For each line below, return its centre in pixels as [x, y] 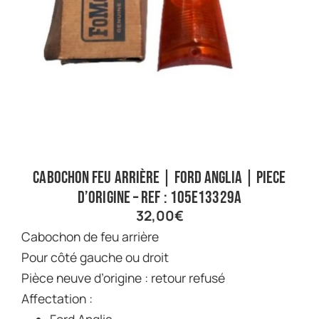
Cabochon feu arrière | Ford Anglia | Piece [159, 177]
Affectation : [57, 298]
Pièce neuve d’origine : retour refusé [123, 277]
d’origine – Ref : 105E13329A [159, 197]
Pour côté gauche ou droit [95, 257]
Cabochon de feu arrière [95, 236]
